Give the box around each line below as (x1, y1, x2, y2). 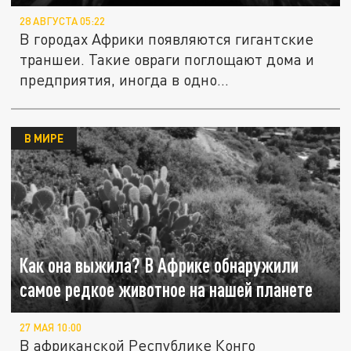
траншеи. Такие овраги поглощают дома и (20, 50, 315, 69)
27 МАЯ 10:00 (20, 321, 82, 335)
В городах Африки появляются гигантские (20, 30, 314, 49)
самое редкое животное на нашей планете (20, 278, 313, 302)
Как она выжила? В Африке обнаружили (20, 254, 299, 277)
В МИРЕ (24, 131, 63, 146)
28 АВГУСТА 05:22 (20, 15, 106, 28)
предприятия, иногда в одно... (20, 71, 230, 89)
